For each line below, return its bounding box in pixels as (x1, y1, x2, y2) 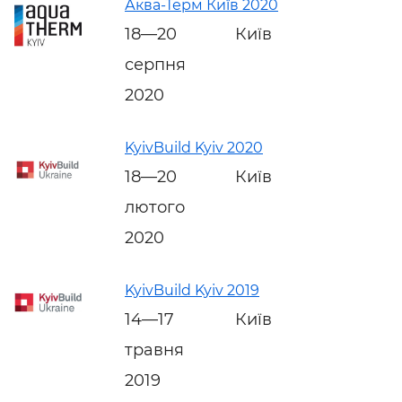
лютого (125, 197, 185, 217)
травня (125, 339, 184, 360)
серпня (125, 54, 186, 74)
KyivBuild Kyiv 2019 (125, 281, 259, 299)
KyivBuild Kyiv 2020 (125, 138, 263, 156)
